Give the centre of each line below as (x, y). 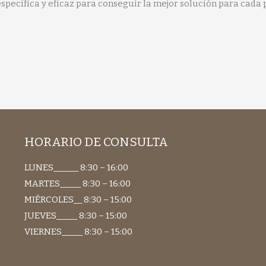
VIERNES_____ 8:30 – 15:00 (78, 232)
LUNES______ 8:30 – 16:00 (76, 168)
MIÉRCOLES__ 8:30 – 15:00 (78, 200)
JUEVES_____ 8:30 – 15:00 (75, 216)
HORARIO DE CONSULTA (96, 142)
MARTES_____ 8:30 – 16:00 (77, 184)
